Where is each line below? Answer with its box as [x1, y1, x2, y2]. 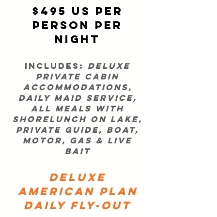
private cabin [36, 71, 119, 82]
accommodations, [23, 81, 132, 93]
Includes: [25, 60, 88, 71]
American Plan [17, 184, 138, 198]
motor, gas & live [23, 135, 132, 146]
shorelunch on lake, [13, 113, 142, 124]
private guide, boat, [16, 124, 139, 135]
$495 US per [32, 4, 123, 18]
